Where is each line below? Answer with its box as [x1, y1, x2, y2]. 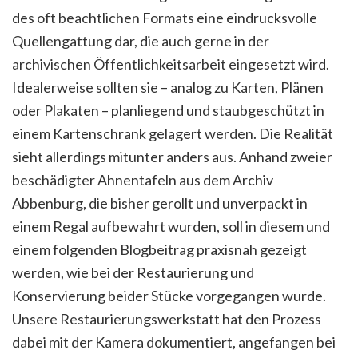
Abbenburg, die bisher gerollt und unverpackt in [12, 193, 308, 212]
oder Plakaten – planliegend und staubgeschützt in [12, 101, 324, 119]
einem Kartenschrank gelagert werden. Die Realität [12, 124, 333, 142]
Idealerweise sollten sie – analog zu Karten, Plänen [12, 78, 324, 96]
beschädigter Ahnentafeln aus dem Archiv [12, 170, 273, 189]
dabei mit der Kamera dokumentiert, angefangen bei [12, 332, 336, 351]
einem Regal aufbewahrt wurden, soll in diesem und [12, 217, 330, 235]
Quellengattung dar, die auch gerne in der [12, 31, 269, 50]
